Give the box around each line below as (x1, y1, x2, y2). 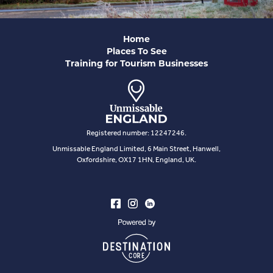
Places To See (106, 45, 167, 57)
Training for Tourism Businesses (65, 57, 208, 69)
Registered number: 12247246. (87, 126, 186, 141)
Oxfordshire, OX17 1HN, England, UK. (77, 153, 196, 168)
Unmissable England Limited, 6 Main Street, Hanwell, (52, 142, 221, 157)
